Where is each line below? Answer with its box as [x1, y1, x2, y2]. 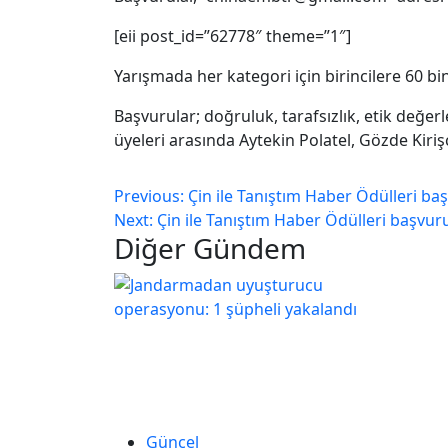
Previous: [114, 185, 188, 207]
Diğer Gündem [114, 229, 306, 267]
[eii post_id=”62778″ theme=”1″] [114, 25, 351, 47]
